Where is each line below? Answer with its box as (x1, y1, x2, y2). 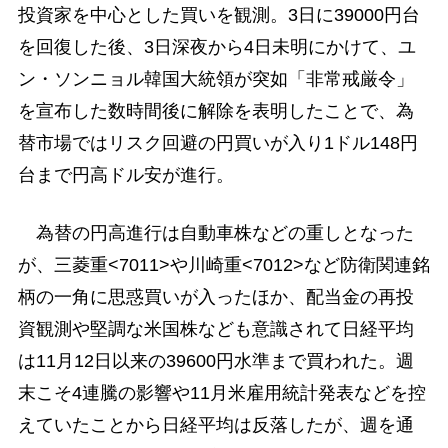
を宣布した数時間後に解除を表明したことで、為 (17, 101, 414, 122)
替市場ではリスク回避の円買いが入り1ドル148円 (17, 133, 418, 154)
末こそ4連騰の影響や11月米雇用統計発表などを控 (17, 382, 426, 403)
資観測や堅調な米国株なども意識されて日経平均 (17, 318, 414, 339)
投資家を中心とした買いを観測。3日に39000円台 (17, 5, 420, 26)
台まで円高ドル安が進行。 (17, 165, 234, 186)
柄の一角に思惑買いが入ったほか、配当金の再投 (17, 286, 414, 307)
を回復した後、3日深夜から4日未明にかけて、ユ (17, 37, 416, 58)
